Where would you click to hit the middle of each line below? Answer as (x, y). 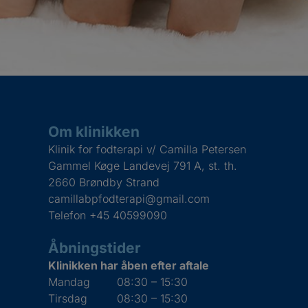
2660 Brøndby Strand (104, 182)
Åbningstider (95, 247)
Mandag (69, 282)
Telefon (69, 215)
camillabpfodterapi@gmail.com (129, 198)
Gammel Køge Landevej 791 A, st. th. (143, 165)
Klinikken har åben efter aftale (129, 265)
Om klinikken (94, 131)
